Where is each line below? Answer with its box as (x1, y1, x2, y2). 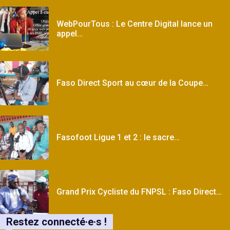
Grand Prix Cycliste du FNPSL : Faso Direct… (56, 187, 222, 197)
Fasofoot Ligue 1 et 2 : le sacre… (56, 132, 180, 143)
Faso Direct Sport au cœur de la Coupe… (56, 78, 208, 88)
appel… (56, 28, 83, 39)
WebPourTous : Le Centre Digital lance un (56, 18, 213, 29)
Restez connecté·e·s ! (6, 215, 107, 228)
